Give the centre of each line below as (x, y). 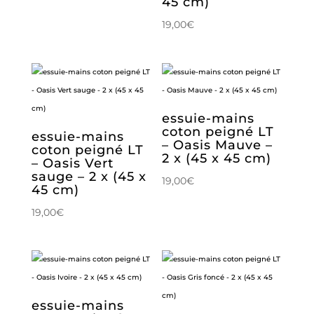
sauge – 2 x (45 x (89, 176)
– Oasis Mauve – (218, 145)
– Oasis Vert (72, 163)
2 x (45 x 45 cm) (217, 158)
